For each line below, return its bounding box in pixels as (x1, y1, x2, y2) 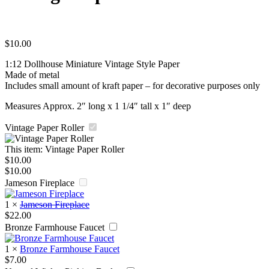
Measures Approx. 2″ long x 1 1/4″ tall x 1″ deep (5, 100, 191, 111)
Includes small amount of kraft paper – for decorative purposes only (5, 80, 260, 91)
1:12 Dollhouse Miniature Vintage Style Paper (5, 58, 180, 69)
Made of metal (5, 69, 59, 80)
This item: (5, 144, 43, 154)
